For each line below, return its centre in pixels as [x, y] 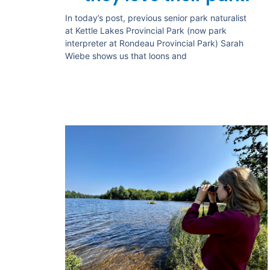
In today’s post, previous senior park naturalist [155, 18]
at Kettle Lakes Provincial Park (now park [146, 31]
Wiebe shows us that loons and [126, 56]
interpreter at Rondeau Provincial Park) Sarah [154, 43]
